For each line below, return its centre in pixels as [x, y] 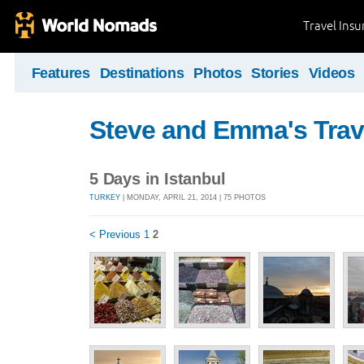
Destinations [142, 73]
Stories [275, 73]
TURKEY [105, 197]
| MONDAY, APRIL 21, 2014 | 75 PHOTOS [193, 197]
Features [61, 73]
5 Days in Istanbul [158, 179]
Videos [331, 73]
